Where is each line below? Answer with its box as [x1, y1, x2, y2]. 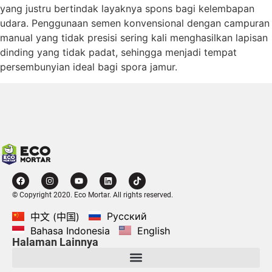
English [137, 224, 170, 237]
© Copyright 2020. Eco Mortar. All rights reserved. [12, 190, 173, 199]
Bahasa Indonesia [30, 224, 110, 237]
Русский [107, 209, 147, 222]
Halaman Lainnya [12, 235, 98, 248]
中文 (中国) [30, 211, 80, 223]
